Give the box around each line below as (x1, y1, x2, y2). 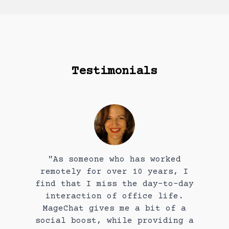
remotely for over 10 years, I (40, 167, 189, 176)
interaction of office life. (45, 191, 184, 201)
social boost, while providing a (35, 216, 194, 225)
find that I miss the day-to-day (35, 179, 194, 189)
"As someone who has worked (48, 154, 181, 164)
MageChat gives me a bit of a (43, 203, 186, 213)
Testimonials (72, 64, 157, 78)
